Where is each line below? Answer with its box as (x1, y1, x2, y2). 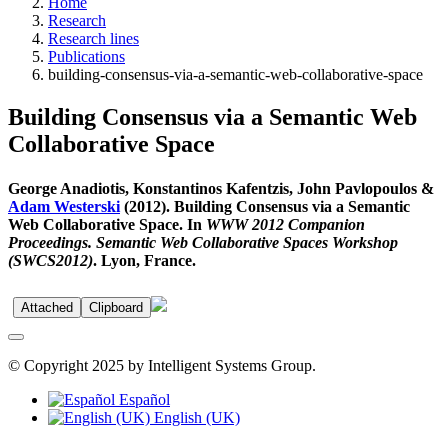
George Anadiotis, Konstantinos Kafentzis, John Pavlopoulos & (8, 179, 434, 197)
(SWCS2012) (8, 251, 93, 269)
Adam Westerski (8, 197, 120, 215)
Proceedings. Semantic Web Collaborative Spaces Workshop (8, 233, 398, 251)
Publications (48, 48, 125, 66)
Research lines (48, 30, 139, 48)
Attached (21, 299, 73, 315)
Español (115, 390, 170, 408)
